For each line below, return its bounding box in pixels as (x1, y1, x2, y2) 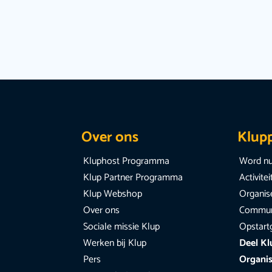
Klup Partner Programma (83, 169, 183, 186)
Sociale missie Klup (83, 219, 160, 236)
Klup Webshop (83, 186, 143, 203)
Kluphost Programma (83, 153, 170, 170)
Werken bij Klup (83, 235, 147, 252)
